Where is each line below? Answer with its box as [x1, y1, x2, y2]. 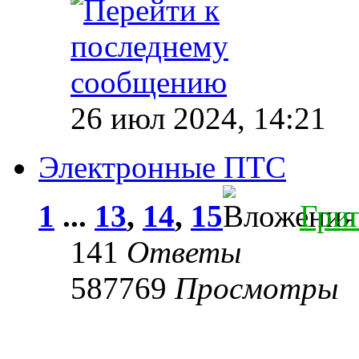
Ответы [127, 234, 241, 269]
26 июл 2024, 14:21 [71, 100, 326, 135]
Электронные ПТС [38, 149, 286, 184]
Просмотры [175, 270, 338, 305]
